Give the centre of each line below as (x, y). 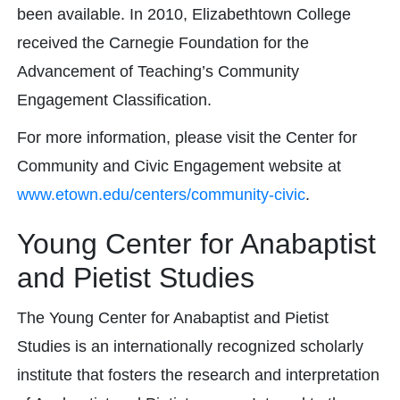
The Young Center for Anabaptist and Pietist (173, 318)
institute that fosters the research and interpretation (198, 375)
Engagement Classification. (114, 100)
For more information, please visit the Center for (187, 137)
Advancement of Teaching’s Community (158, 71)
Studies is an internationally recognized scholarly (190, 346)
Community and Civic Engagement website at (179, 166)
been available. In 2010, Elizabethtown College (184, 14)
